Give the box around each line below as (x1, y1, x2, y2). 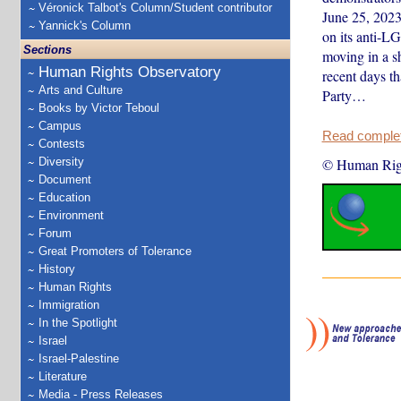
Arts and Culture (38, 83, 123, 97)
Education (38, 191, 90, 204)
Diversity (38, 155, 84, 168)
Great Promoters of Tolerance (38, 244, 192, 258)
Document (38, 173, 91, 186)
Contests (38, 137, 85, 150)
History (38, 262, 75, 276)
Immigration (38, 298, 99, 311)
